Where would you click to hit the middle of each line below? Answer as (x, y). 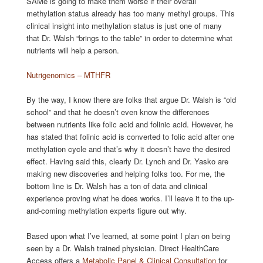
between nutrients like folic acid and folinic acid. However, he (129, 124)
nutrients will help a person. (73, 50)
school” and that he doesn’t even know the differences (118, 112)
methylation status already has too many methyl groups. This (130, 14)
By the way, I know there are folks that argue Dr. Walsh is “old (131, 100)
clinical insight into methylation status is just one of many (124, 26)
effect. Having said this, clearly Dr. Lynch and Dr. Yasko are (127, 161)
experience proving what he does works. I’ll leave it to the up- (130, 198)
